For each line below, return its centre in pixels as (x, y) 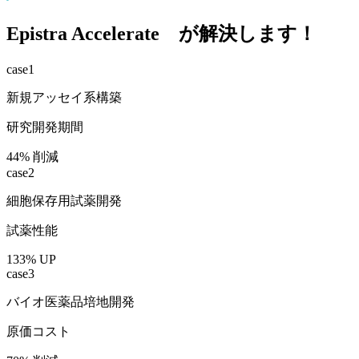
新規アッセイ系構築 (64, 98)
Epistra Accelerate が (103, 34)
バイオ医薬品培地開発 (71, 302)
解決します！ (258, 34)
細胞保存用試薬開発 (64, 201)
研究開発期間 (45, 127)
